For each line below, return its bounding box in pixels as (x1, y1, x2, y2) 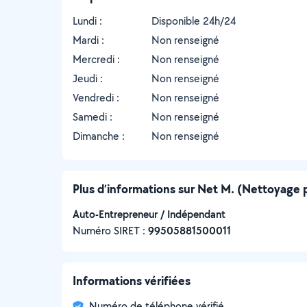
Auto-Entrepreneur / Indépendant (73, 207, 225, 221)
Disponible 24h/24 (151, 14, 236, 28)
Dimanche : (73, 129, 125, 143)
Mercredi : (73, 52, 120, 66)
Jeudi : (73, 71, 103, 86)
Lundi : (73, 14, 102, 28)
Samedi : (73, 110, 112, 124)
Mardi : (73, 33, 104, 47)
